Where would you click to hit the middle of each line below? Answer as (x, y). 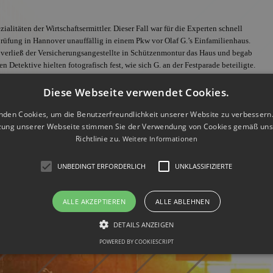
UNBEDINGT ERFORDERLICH (102, 166)
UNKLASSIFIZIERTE (204, 166)
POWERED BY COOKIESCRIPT (136, 242)
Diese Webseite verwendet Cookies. (136, 92)
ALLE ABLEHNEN (183, 201)
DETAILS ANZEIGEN (144, 225)
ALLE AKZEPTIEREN (94, 201)
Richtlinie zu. (99, 139)
